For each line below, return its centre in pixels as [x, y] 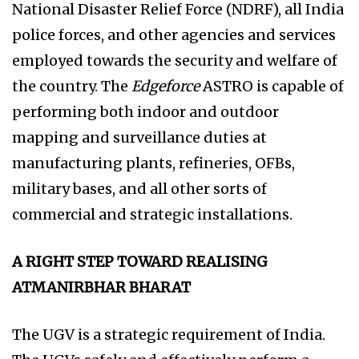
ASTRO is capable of [272, 87]
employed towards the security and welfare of [175, 61]
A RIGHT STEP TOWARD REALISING [140, 262]
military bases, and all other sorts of [139, 189]
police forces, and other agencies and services [174, 35]
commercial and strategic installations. [152, 215]
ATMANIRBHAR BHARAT [101, 288]
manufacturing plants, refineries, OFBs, [153, 163]
